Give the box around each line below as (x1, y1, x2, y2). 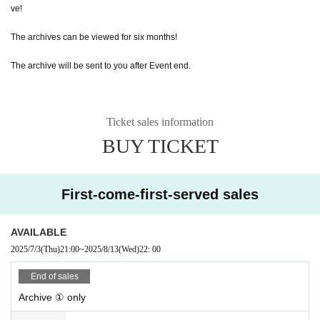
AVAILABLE (11, 226, 66, 238)
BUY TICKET (101, 134, 219, 157)
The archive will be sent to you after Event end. (11, 60, 191, 71)
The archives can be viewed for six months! (11, 31, 177, 42)
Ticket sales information (106, 115, 214, 128)
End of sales (30, 271, 79, 281)
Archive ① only (19, 291, 86, 303)
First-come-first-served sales (61, 186, 259, 202)
